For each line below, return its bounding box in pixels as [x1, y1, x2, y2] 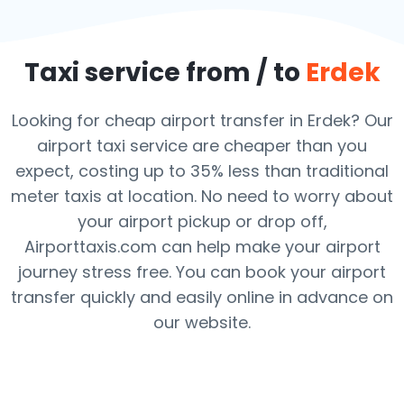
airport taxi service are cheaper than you [37, 134, 367, 157]
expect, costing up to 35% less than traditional [15, 160, 389, 182]
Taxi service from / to [23, 55, 306, 90]
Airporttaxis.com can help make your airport [23, 235, 381, 258]
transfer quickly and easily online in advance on [11, 286, 393, 308]
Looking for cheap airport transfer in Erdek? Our [11, 109, 393, 132]
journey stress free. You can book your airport [18, 261, 386, 283]
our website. [153, 311, 251, 334]
